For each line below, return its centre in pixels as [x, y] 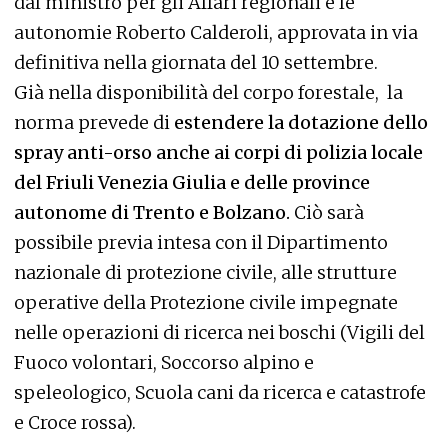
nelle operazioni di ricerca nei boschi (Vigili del [219, 333]
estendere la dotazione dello [301, 123]
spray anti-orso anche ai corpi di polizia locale [218, 153]
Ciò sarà [327, 213]
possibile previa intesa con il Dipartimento [201, 243]
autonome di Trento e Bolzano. [152, 213]
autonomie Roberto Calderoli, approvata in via [216, 33]
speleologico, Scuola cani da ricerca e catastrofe [220, 393]
